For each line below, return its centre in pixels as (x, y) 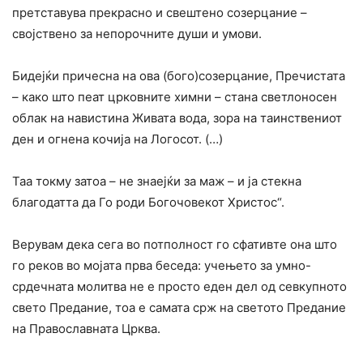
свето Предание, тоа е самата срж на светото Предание (179, 308)
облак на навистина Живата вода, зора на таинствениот (177, 118)
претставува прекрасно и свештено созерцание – (160, 13)
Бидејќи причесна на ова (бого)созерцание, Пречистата (179, 76)
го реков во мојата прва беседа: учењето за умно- (162, 266)
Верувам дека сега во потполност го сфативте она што (175, 245)
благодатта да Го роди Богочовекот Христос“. (148, 203)
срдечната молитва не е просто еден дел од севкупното (179, 287)
